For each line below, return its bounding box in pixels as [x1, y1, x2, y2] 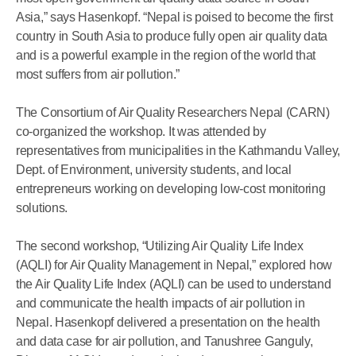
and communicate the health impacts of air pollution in [16, 296, 305, 310]
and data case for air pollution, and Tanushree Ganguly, [16, 335, 313, 348]
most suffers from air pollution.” [16, 68, 180, 81]
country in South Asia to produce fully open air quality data [16, 29, 328, 43]
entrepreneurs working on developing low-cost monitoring [16, 182, 326, 195]
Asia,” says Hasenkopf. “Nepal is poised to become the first [16, 10, 333, 24]
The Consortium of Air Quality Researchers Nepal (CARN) [16, 106, 330, 119]
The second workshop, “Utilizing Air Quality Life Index [16, 239, 304, 253]
